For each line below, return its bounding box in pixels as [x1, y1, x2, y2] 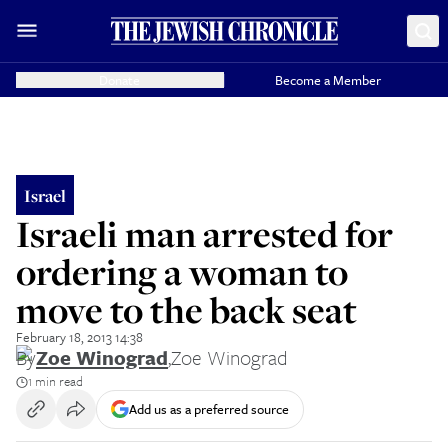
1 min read [28, 371, 83, 391]
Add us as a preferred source [129, 398, 289, 419]
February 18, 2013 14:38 [16, 327, 143, 347]
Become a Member [275, 70, 382, 90]
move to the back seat [16, 285, 357, 334]
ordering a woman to [16, 247, 348, 296]
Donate [99, 70, 141, 90]
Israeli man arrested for [16, 209, 393, 258]
